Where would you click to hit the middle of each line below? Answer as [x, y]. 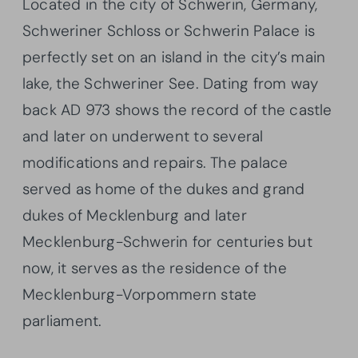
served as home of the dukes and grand [164, 189]
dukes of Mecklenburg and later [135, 216]
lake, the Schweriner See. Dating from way [171, 84]
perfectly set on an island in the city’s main [174, 58]
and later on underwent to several [143, 137]
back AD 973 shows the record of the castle [177, 110]
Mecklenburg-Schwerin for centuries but [167, 242]
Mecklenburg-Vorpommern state [140, 295]
